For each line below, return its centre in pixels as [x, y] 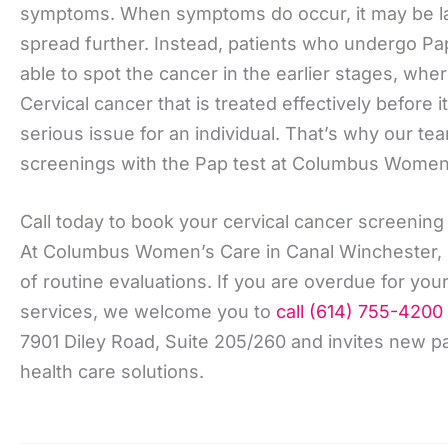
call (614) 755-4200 [359, 312]
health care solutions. [112, 372]
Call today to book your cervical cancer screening [232, 222]
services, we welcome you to [148, 312]
